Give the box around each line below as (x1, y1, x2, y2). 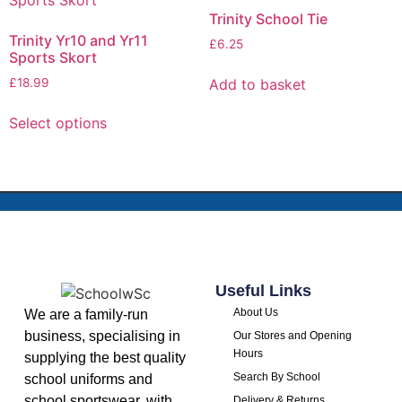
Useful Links (214, 281, 311, 300)
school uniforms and (23, 371, 153, 388)
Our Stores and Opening (232, 328, 352, 342)
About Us (232, 305, 278, 319)
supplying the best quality (23, 350, 186, 366)
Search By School (232, 370, 320, 383)
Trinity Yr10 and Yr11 (9, 31, 148, 50)
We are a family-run (23, 307, 148, 323)
